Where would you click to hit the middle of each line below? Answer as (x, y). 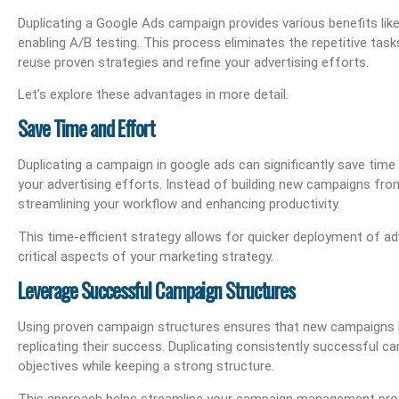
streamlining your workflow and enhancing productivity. (179, 204)
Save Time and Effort (86, 129)
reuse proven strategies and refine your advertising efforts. (193, 62)
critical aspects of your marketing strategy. (146, 256)
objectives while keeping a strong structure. (146, 366)
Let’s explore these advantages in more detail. (153, 95)
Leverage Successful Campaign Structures (157, 291)
